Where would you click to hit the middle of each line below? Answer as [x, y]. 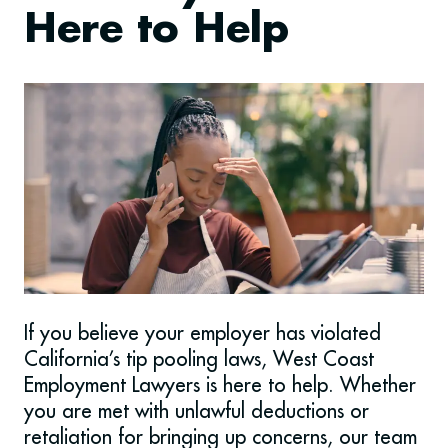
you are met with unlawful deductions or [196, 411]
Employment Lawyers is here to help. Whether [220, 385]
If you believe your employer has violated [202, 333]
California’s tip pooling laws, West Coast [199, 359]
